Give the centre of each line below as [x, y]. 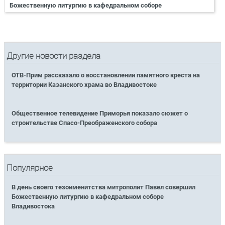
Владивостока [33, 206]
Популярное [30, 168]
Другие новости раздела [54, 56]
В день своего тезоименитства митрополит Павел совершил [104, 187]
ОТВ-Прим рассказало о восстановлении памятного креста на [106, 75]
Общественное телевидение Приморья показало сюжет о [100, 113]
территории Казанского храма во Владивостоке [84, 84]
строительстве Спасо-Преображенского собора [85, 123]
